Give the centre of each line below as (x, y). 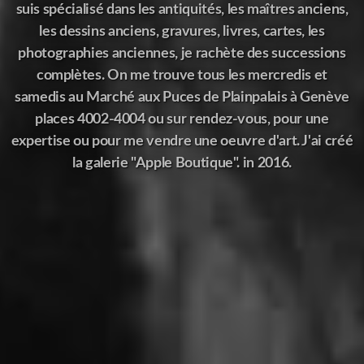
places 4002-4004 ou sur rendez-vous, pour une (182, 119)
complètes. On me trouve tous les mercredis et (182, 75)
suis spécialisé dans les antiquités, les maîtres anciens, (182, 9)
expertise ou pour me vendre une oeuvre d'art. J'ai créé (182, 141)
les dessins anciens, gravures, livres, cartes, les (182, 31)
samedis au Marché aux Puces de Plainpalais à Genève (182, 97)
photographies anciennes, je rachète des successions (182, 53)
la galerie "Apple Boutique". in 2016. (182, 163)
